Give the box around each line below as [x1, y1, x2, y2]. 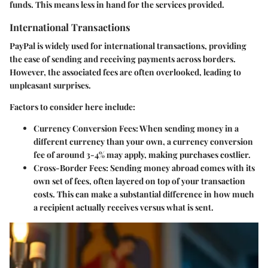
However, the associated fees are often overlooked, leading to [10, 66, 241, 78]
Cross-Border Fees [33, 162, 106, 173]
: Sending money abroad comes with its [106, 162, 255, 173]
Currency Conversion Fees [33, 122, 136, 134]
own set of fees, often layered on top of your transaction [33, 175, 245, 187]
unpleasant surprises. [10, 79, 91, 91]
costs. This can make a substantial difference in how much [33, 188, 254, 200]
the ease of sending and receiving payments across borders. [10, 53, 236, 65]
